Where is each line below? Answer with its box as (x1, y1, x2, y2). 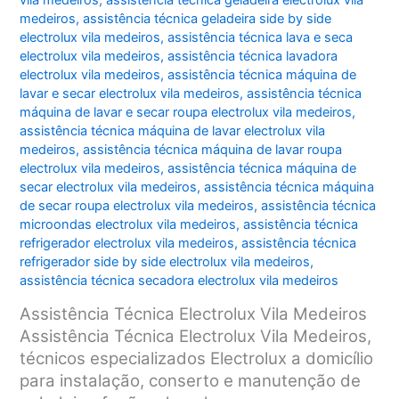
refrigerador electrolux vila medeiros (20, 235, 235, 252)
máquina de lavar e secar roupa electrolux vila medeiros (20, 104, 353, 121)
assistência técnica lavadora (167, 48, 338, 65)
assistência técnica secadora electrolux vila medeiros (20, 273, 339, 289)
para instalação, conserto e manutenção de (20, 370, 362, 391)
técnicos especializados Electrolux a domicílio (20, 347, 374, 369)
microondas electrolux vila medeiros (20, 216, 237, 233)
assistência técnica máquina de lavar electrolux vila (20, 123, 326, 140)
